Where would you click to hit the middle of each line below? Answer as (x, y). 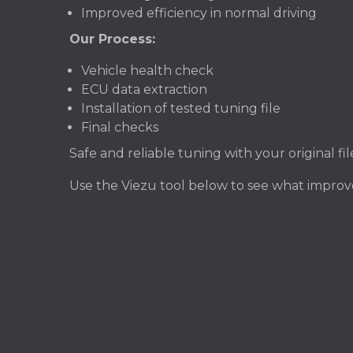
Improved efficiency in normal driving (199, 13)
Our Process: (112, 39)
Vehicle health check (147, 71)
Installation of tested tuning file (181, 108)
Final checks (120, 127)
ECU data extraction (144, 89)
